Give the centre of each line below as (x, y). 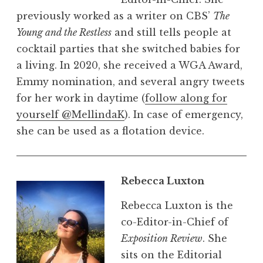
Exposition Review (162, 238)
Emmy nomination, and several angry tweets (131, 81)
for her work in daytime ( (81, 98)
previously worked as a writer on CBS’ (115, 16)
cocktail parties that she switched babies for (128, 48)
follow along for (186, 98)
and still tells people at (171, 32)
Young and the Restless (64, 32)
